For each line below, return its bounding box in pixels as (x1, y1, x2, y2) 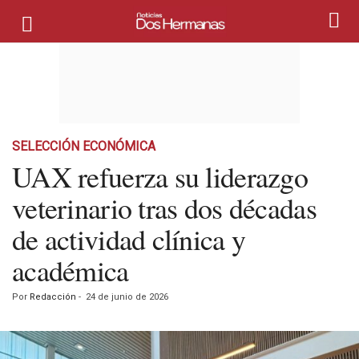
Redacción (30, 292, 76, 302)
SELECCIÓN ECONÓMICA (12, 139, 155, 154)
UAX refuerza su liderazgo (12, 157, 308, 196)
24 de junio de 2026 (86, 292, 168, 302)
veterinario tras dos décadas (12, 188, 317, 227)
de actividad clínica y (12, 220, 246, 258)
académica (12, 251, 129, 289)
